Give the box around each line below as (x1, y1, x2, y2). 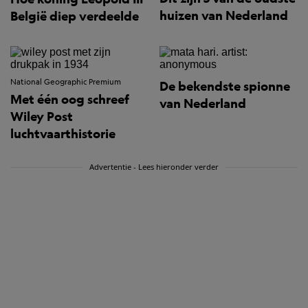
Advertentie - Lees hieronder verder (89, 162, 219, 173)
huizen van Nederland (159, 8, 288, 24)
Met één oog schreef (10, 91, 129, 108)
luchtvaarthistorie (10, 126, 115, 142)
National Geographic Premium (10, 77, 121, 88)
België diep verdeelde (10, 8, 139, 25)
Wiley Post (10, 109, 73, 125)
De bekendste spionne (159, 78, 290, 95)
